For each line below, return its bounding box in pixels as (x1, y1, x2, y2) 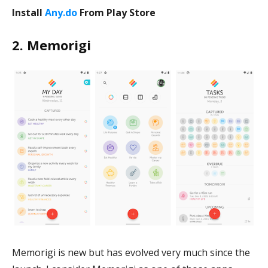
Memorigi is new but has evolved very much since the (12, 246, 250, 259)
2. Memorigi (12, 36, 91, 54)
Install (12, 6, 45, 19)
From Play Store (77, 6, 156, 19)
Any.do (45, 6, 77, 19)
